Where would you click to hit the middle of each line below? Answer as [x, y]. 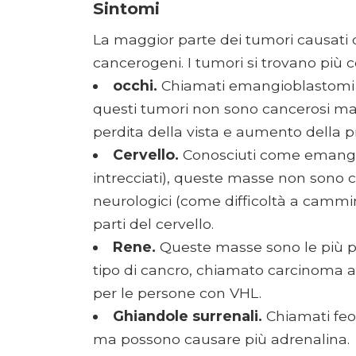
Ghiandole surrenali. [187, 315]
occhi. [135, 85]
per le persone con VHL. [177, 292]
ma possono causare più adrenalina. [221, 339]
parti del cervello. [153, 223]
